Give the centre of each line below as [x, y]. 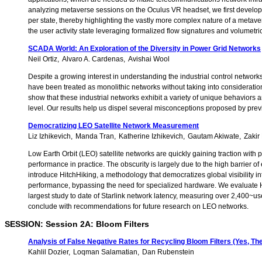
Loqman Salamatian [105, 252]
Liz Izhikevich [49, 137]
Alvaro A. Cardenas [93, 59]
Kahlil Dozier [48, 252]
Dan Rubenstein [168, 252]
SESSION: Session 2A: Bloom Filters [77, 224]
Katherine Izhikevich [151, 137]
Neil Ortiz [43, 59]
